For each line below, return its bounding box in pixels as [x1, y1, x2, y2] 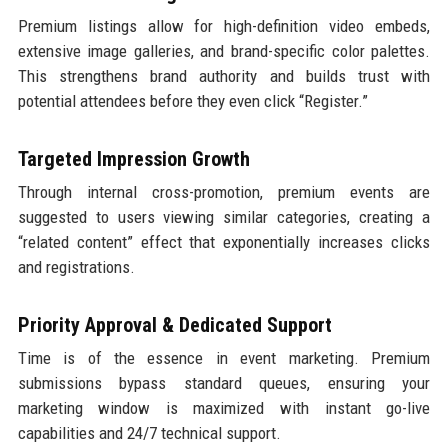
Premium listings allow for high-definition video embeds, [17, 15, 431, 36]
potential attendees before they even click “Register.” [17, 90, 368, 111]
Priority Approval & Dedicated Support [17, 312, 332, 337]
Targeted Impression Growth [17, 146, 250, 171]
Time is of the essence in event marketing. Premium [17, 347, 431, 368]
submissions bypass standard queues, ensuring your [17, 372, 431, 393]
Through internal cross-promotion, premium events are [17, 181, 431, 202]
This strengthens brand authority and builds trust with [17, 65, 431, 86]
